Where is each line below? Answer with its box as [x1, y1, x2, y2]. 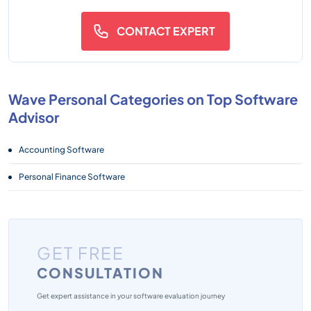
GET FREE [37, 242, 124, 263]
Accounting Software [19, 144, 104, 155]
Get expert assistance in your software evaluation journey [37, 292, 225, 300]
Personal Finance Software [19, 171, 125, 182]
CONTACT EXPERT [117, 24, 215, 38]
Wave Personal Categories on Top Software [8, 90, 298, 108]
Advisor [8, 108, 59, 126]
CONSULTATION [37, 264, 164, 281]
